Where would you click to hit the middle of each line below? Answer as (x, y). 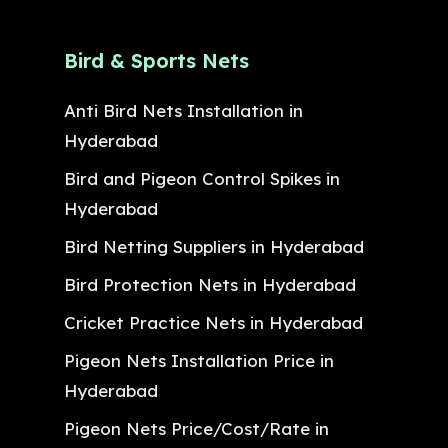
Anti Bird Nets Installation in (183, 110)
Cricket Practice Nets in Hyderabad (213, 322)
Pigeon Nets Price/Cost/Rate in (196, 428)
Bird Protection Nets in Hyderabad (210, 284)
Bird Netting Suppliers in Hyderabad (214, 246)
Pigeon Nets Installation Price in (199, 360)
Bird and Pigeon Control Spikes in (202, 178)
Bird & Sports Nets (156, 60)
